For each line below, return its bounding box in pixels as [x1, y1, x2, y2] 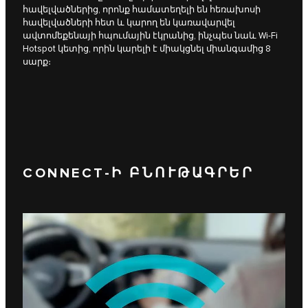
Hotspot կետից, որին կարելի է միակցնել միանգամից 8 [23, 43, 271, 55]
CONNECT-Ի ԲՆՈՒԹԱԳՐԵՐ [23, 164, 254, 181]
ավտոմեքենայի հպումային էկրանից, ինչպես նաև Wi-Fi [23, 30, 278, 42]
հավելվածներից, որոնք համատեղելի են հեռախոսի [23, 4, 261, 16]
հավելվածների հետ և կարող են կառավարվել [23, 17, 235, 29]
